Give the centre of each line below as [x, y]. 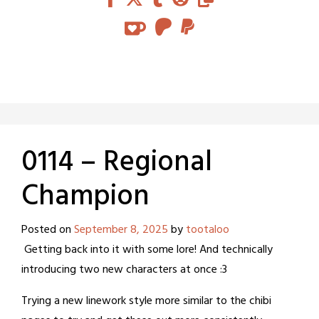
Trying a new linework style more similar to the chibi [146, 302]
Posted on [48, 230]
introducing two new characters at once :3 [124, 270]
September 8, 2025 [121, 230]
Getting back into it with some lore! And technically [147, 250]
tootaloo [208, 230]
